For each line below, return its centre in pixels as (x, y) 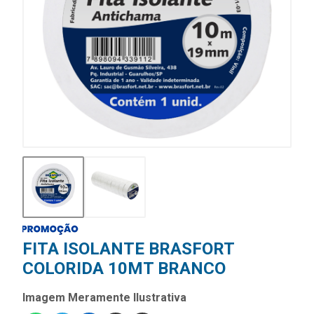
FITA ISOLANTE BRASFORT (128, 249)
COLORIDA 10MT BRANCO (124, 269)
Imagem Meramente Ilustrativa (104, 298)
